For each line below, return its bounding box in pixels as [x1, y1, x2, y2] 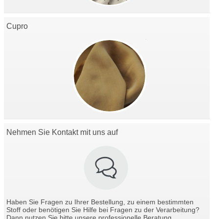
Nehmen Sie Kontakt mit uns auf [6, 128, 118, 136]
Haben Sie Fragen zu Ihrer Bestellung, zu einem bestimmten [6, 198, 194, 206]
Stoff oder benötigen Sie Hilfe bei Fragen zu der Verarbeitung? [6, 206, 199, 214]
